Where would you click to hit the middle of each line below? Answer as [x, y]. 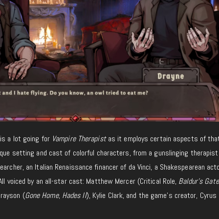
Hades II [74, 196]
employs [136, 139]
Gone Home [42, 196]
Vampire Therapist [79, 139]
